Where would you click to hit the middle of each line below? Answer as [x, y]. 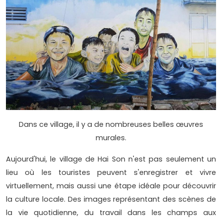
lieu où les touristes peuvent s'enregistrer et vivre [111, 172]
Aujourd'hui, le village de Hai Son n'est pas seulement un [111, 159]
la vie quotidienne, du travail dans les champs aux [111, 212]
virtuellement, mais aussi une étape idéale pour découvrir [111, 186]
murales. [111, 138]
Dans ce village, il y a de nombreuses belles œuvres [111, 124]
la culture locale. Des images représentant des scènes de [111, 199]
